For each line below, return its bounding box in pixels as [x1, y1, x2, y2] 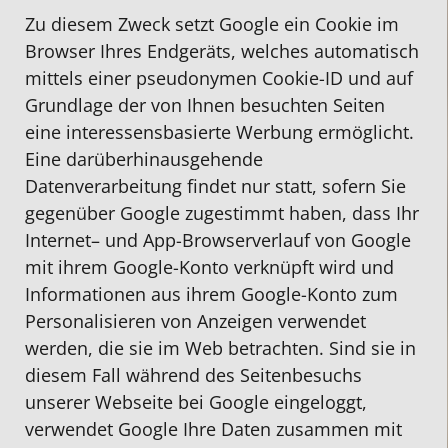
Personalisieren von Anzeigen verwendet [25, 308, 366, 333]
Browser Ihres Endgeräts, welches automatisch [25, 38, 419, 63]
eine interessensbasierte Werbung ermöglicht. [25, 119, 414, 144]
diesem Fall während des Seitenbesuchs [25, 362, 362, 387]
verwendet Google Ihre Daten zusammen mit [25, 416, 402, 441]
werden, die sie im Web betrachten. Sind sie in [25, 335, 416, 360]
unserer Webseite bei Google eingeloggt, [25, 389, 367, 414]
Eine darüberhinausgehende [25, 146, 263, 171]
